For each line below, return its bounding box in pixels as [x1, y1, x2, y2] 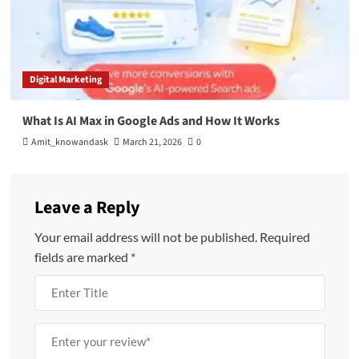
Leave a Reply [34, 195, 139, 221]
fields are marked [34, 249, 131, 265]
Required [259, 229, 310, 245]
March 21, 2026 [122, 135, 182, 150]
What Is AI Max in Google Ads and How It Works [22, 112, 280, 131]
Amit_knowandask [30, 135, 108, 150]
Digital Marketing [29, 73, 102, 87]
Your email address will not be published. [34, 229, 257, 245]
